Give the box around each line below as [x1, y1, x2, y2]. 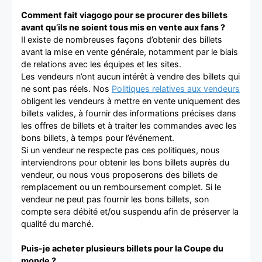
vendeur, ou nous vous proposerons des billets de [21, 169, 218, 180]
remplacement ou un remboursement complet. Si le [21, 181, 221, 192]
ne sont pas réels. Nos [21, 83, 112, 94]
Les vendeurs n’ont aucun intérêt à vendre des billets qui [21, 71, 240, 81]
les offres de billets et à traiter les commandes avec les [21, 120, 237, 130]
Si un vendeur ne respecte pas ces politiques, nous [21, 144, 220, 155]
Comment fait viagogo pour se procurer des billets [21, 9, 227, 20]
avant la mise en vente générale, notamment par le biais [21, 46, 238, 57]
